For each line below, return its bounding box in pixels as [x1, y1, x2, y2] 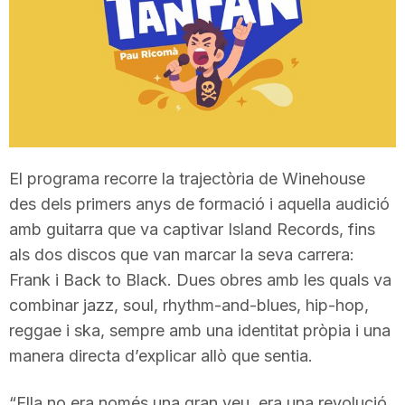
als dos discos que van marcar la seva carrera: [9, 244, 354, 264]
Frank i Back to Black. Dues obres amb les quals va [9, 269, 391, 289]
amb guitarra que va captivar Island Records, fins [9, 219, 375, 239]
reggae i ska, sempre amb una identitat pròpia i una [9, 320, 391, 340]
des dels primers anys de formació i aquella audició [9, 193, 390, 213]
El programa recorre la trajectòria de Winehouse [9, 168, 365, 188]
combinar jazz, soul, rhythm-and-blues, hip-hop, [9, 295, 369, 315]
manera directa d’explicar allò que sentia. [9, 345, 313, 365]
